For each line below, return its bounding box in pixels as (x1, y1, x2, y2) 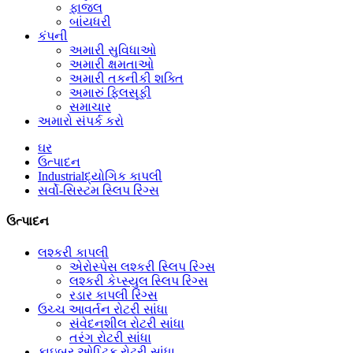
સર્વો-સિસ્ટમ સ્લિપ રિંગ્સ (38, 184, 159, 197)
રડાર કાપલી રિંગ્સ (69, 288, 158, 302)
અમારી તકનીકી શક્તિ (69, 72, 184, 85)
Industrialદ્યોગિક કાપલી (38, 169, 162, 183)
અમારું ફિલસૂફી (69, 86, 151, 99)
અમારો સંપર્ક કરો (38, 114, 124, 128)
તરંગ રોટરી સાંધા (69, 330, 151, 344)
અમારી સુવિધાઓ (69, 43, 156, 57)
